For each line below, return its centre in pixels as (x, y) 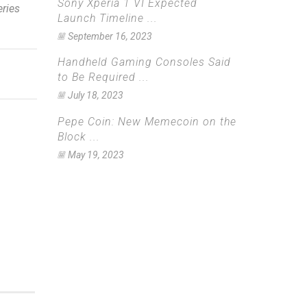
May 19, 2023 (96, 155)
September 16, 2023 (110, 36)
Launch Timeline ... (107, 18)
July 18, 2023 (95, 96)
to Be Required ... (103, 77)
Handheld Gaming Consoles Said (144, 62)
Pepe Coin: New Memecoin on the (147, 121)
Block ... (78, 136)
